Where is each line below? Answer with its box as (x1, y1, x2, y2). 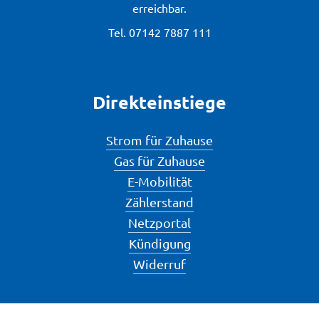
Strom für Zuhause (106, 132, 213, 147)
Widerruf (133, 256, 186, 271)
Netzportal (128, 214, 191, 230)
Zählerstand (125, 194, 194, 209)
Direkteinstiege (93, 90, 226, 114)
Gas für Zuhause (114, 152, 205, 168)
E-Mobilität (127, 173, 192, 189)
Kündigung (128, 235, 191, 251)
